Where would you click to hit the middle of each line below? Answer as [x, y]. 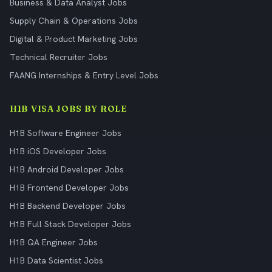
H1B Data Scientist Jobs [56, 260]
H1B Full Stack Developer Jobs [70, 224]
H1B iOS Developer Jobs [58, 151]
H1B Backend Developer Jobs [68, 206]
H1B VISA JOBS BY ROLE [68, 109]
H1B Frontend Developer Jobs [69, 188]
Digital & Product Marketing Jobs [74, 39]
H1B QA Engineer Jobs [54, 242]
